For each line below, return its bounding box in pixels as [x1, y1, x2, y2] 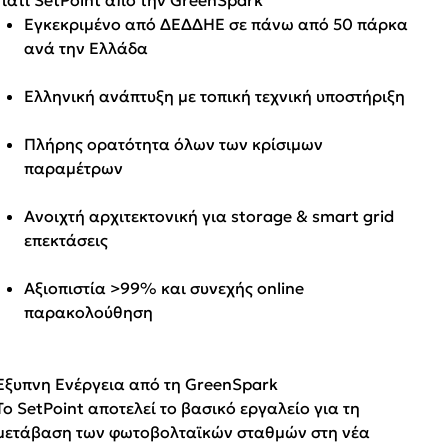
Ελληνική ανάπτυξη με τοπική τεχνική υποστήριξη [24, 85, 406, 106]
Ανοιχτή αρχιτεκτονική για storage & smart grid [24, 205, 395, 226]
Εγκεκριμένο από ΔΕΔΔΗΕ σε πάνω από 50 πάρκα [24, 13, 409, 34]
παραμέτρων [24, 157, 124, 178]
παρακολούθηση [24, 301, 154, 322]
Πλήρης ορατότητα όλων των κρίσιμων [24, 133, 324, 154]
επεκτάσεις [24, 229, 109, 250]
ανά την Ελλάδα [24, 37, 149, 58]
